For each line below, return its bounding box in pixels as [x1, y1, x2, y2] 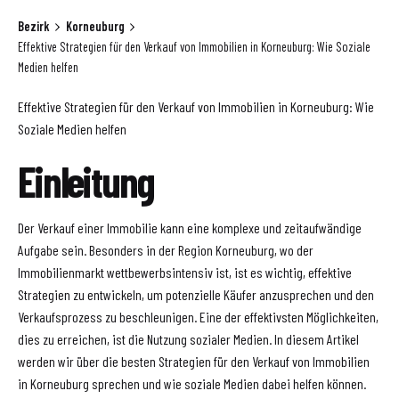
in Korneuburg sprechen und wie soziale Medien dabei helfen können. [18, 374, 366, 392]
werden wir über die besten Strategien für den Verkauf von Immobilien [18, 352, 370, 370]
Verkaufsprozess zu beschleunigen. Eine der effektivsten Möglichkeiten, [18, 307, 379, 325]
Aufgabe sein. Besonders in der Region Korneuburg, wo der [18, 240, 313, 258]
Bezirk [18, 19, 50, 35]
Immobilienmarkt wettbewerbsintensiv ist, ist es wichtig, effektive [18, 263, 352, 281]
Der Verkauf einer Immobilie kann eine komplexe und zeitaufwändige [18, 218, 362, 236]
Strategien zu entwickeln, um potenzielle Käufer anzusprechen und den [18, 285, 374, 303]
